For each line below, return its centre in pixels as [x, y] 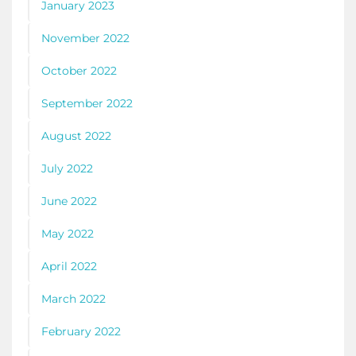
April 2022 [69, 267]
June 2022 [69, 201]
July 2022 [67, 169]
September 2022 [87, 104]
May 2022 [68, 234]
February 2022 [81, 332]
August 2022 [76, 136]
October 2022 [79, 71]
